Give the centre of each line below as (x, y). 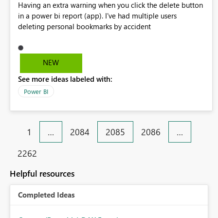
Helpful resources (42, 174)
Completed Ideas (46, 195)
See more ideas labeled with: (65, 79)
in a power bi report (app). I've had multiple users (97, 16)
